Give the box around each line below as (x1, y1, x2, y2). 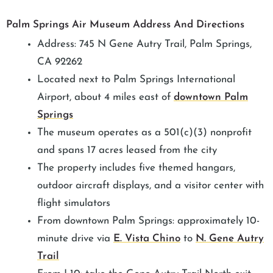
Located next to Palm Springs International (37, 74, 235, 85)
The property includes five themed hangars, (37, 162, 235, 173)
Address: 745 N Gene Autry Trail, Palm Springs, (37, 38, 252, 49)
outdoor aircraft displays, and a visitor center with (37, 180, 264, 191)
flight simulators (37, 197, 110, 208)
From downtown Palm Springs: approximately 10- (37, 215, 260, 226)
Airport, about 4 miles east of (37, 91, 174, 102)
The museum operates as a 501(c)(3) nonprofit (37, 127, 252, 138)
